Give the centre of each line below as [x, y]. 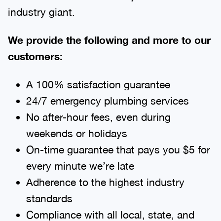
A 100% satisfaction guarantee [98, 84]
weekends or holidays [76, 133]
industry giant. [41, 12]
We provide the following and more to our [109, 40]
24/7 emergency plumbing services [107, 100]
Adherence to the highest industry [105, 182]
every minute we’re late [80, 166]
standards [49, 198]
